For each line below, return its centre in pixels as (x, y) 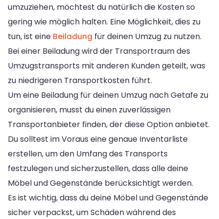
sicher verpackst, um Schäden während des (92, 212)
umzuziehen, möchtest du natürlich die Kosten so (101, 7)
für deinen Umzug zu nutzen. (147, 36)
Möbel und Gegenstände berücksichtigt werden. (100, 183)
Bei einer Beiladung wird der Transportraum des (99, 51)
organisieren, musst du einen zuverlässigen (89, 109)
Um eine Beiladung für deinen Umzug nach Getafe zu (108, 95)
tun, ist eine (30, 36)
